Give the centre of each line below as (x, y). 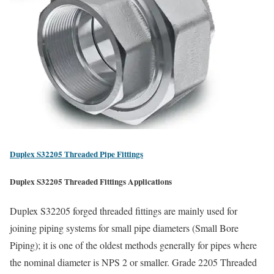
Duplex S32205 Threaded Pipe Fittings (76, 154)
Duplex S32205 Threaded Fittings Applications (91, 181)
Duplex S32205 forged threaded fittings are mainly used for (124, 211)
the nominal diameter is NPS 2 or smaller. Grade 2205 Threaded (133, 262)
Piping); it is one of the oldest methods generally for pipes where (133, 245)
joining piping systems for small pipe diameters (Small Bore (124, 228)
